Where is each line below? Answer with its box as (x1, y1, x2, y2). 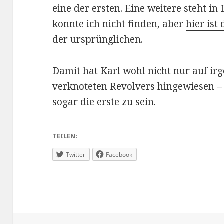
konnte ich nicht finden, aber (52, 17, 186, 30)
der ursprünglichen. (52, 33, 143, 46)
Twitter (66, 150, 86, 159)
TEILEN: (52, 131, 78, 140)
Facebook (106, 150, 133, 159)
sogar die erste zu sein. (52, 95, 156, 108)
